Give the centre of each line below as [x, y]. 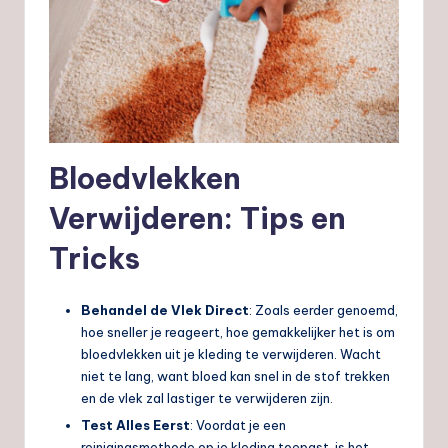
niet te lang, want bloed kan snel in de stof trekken [235, 376]
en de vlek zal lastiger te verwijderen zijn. [207, 398]
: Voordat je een [238, 425]
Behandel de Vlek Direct [165, 310]
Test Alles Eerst [135, 425]
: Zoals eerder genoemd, [323, 310]
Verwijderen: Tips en [197, 219]
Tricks [94, 259]
